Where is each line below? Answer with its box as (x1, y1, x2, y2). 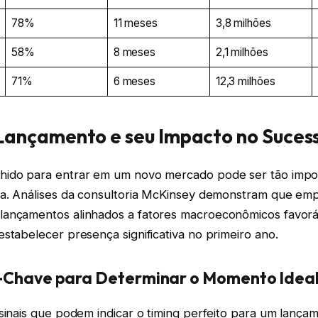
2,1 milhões (215, 45, 268, 59)
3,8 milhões (215, 16, 271, 30)
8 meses (113, 45, 156, 59)
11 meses (113, 16, 158, 30)
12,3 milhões (215, 74, 275, 88)
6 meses (113, 74, 156, 88)
